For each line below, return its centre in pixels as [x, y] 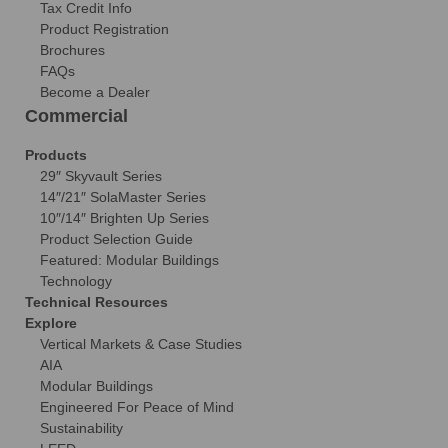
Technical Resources [96, 302]
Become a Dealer [95, 92]
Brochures [72, 50]
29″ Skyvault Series [101, 176]
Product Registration [104, 29]
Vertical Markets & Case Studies [141, 344]
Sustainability [81, 428]
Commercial [76, 116]
